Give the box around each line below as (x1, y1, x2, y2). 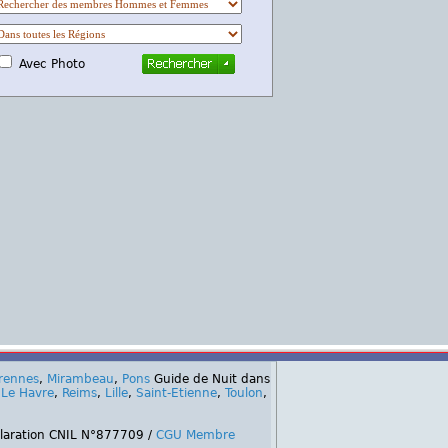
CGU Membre (155, 428, 235, 442)
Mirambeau (47, 372, 114, 386)
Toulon (225, 386, 263, 400)
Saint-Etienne (136, 386, 217, 400)
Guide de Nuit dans (150, 372, 270, 386)
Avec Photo (14, 56, 137, 71)
